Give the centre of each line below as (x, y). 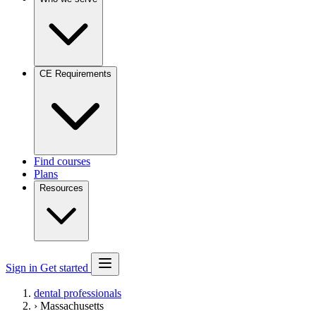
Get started (66, 268)
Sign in (23, 268)
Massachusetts (72, 306)
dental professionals (78, 293)
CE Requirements (75, 74)
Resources (61, 188)
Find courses (62, 162)
